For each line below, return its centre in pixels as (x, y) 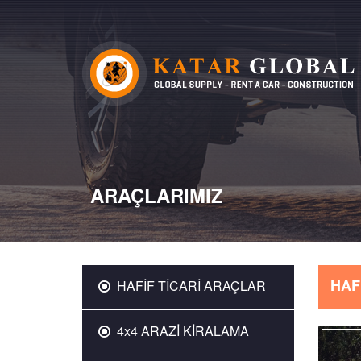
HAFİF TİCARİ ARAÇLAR (188, 286)
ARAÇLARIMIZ (157, 195)
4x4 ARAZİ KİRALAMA (180, 331)
